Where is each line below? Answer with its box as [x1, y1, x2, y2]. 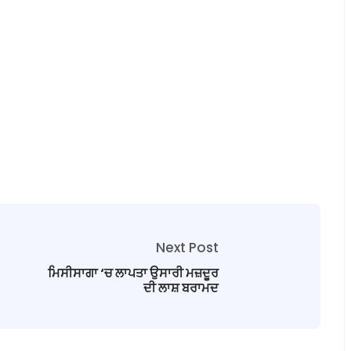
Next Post [156, 237, 219, 257]
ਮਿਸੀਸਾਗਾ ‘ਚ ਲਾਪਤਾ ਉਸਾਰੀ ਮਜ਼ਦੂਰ [48, 263, 219, 282]
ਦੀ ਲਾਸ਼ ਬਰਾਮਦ [143, 278, 219, 297]
